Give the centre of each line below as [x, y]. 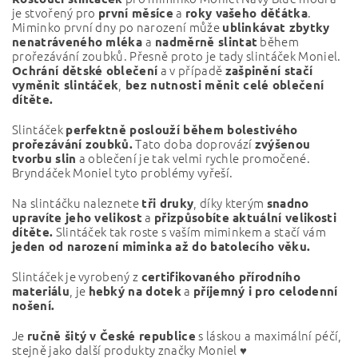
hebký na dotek [135, 291]
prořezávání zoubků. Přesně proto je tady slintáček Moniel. [177, 56]
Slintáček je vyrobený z [77, 276]
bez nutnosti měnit [181, 85]
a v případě [191, 70]
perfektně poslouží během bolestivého [182, 129]
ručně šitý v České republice [111, 336]
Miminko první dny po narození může [117, 27]
